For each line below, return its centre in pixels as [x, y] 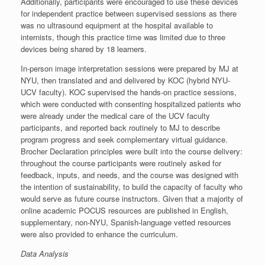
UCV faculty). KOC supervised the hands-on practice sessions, [129, 92]
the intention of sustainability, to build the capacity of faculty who [132, 186]
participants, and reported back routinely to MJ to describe [120, 127]
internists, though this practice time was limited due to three [123, 37]
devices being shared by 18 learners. [85, 49]
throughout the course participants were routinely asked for [121, 163]
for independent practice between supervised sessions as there [129, 13]
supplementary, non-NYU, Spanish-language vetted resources [126, 222]
